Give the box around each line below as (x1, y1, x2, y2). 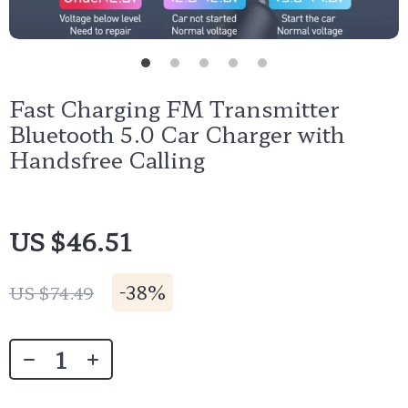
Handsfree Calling (9, 143, 205, 175)
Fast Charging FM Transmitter (9, 92, 340, 124)
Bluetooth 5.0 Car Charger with (9, 117, 345, 149)
